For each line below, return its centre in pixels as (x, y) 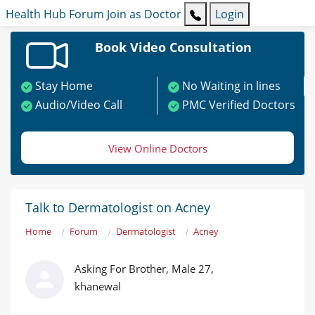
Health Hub (36, 14)
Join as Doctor (144, 14)
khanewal (98, 287)
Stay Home (64, 86)
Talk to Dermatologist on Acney (118, 208)
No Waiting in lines (231, 86)
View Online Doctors (157, 149)
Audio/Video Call (79, 105)
